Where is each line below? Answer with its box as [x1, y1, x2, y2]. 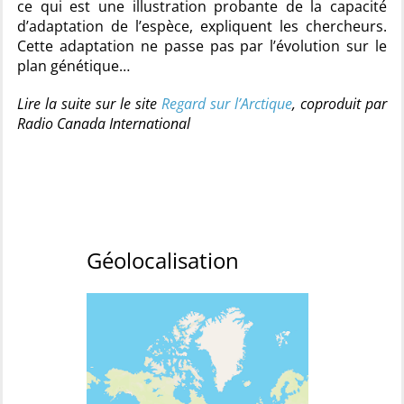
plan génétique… [17, 56, 130, 76]
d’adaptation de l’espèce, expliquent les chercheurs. [17, 16, 387, 36]
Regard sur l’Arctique [161, 94, 292, 114]
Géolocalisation [87, 245, 239, 275]
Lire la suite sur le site [17, 94, 161, 114]
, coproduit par [292, 94, 387, 114]
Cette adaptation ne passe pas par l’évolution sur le [17, 36, 387, 56]
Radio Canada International [17, 114, 190, 133]
